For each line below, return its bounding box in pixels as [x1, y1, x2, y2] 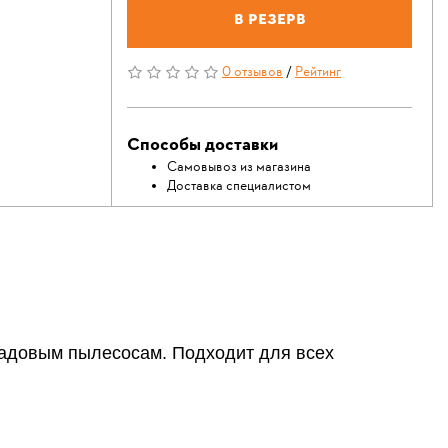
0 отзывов [222, 63, 283, 82]
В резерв [233, 9, 306, 28]
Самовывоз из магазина [167, 158, 311, 177]
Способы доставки [127, 133, 278, 158]
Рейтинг [295, 63, 341, 82]
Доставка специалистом [167, 177, 311, 196]
